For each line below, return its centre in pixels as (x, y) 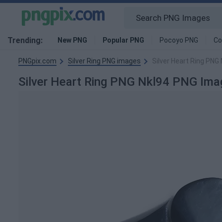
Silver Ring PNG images (104, 61)
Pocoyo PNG (179, 40)
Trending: (25, 40)
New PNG (72, 40)
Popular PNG (123, 40)
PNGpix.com (37, 61)
